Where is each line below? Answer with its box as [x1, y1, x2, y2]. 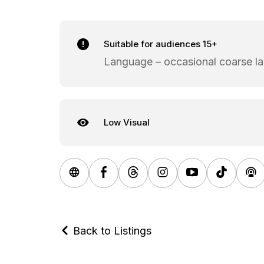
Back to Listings [70, 224, 151, 237]
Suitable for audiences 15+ [103, 38, 217, 49]
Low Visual [103, 116, 150, 128]
